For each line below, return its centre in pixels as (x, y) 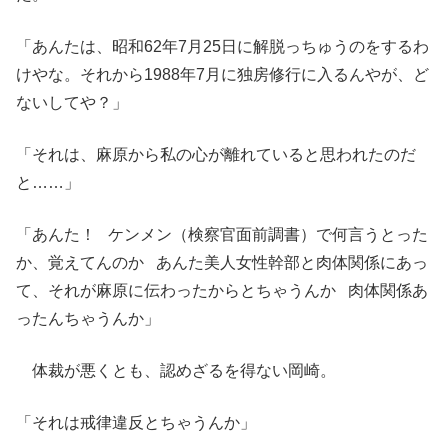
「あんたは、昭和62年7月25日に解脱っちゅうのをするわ (222, 47)
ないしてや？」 (72, 103)
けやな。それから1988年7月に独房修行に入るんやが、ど (222, 75)
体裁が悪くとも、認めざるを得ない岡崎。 (176, 371)
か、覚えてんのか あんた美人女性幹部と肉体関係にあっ (222, 263)
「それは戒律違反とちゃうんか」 (136, 423)
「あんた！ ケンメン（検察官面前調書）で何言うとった (222, 235)
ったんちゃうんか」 (88, 319)
